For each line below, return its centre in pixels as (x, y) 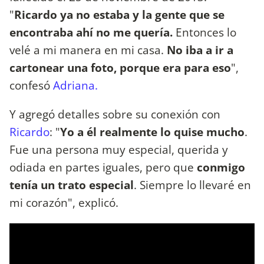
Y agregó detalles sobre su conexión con (115, 114)
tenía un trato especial (72, 185)
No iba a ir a (200, 50)
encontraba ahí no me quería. (93, 32)
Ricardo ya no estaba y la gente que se (119, 15)
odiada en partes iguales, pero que (103, 167)
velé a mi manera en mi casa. (88, 50)
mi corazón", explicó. (65, 203)
